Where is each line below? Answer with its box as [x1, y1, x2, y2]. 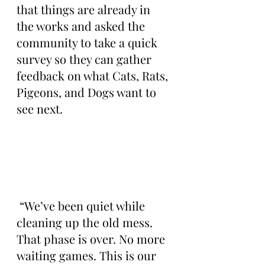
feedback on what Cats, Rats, [17, 67, 171, 83]
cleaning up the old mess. [17, 214, 156, 230]
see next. [17, 101, 63, 117]
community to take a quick [17, 34, 160, 50]
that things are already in [17, 1, 153, 17]
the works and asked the [17, 18, 148, 34]
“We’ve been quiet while [17, 198, 148, 214]
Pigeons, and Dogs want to [17, 84, 159, 100]
